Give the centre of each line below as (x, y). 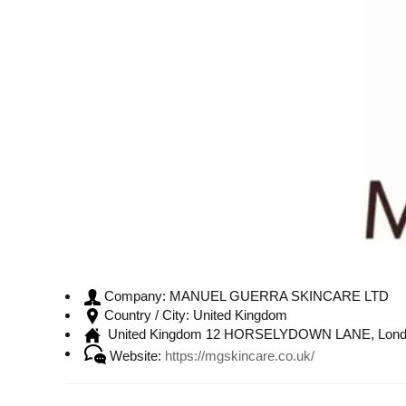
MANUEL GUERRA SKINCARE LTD (277, 296)
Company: (135, 296)
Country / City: (147, 315)
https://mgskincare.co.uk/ (240, 356)
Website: (135, 356)
